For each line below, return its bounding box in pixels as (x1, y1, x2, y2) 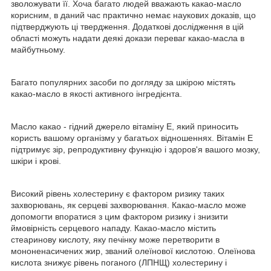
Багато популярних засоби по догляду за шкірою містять (11, 77, 235, 87)
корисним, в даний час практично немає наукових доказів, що (11, 10, 256, 20)
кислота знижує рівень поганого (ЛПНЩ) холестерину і (11, 257, 227, 267)
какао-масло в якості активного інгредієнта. (11, 88, 182, 99)
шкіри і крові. (11, 155, 61, 166)
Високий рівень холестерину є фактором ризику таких (11, 188, 224, 198)
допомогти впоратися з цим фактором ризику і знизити (11, 211, 228, 221)
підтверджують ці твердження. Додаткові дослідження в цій (11, 21, 244, 31)
